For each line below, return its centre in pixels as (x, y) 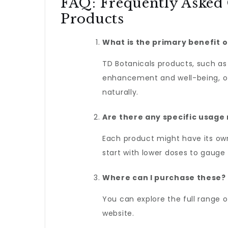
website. (118, 213)
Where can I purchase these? (164, 178)
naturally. (120, 92)
